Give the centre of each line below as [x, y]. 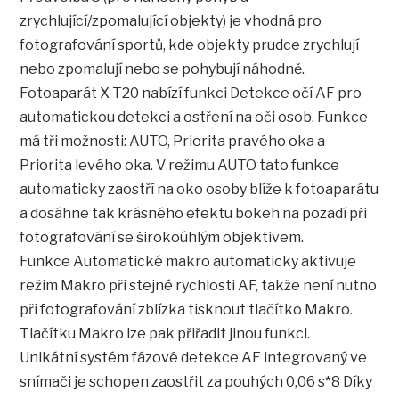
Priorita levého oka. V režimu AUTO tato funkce [180, 166]
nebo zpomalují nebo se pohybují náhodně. [163, 69]
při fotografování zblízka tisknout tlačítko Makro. [187, 310]
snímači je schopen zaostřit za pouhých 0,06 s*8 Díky [196, 382]
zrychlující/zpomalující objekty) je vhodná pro [171, 21]
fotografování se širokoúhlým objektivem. [162, 238]
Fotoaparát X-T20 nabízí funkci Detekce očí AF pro [191, 94]
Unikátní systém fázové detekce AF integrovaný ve [194, 358]
